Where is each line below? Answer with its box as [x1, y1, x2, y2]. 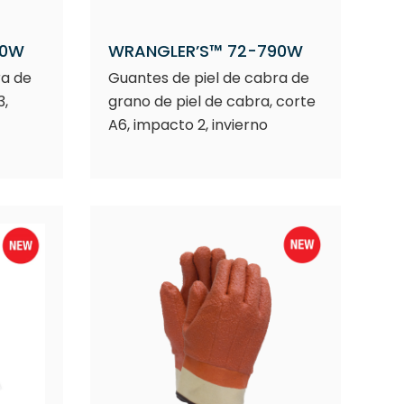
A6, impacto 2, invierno [107, 115, 268, 135]
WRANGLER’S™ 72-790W [107, 40, 303, 62]
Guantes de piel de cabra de [107, 68, 309, 88]
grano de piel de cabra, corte [107, 91, 316, 112]
